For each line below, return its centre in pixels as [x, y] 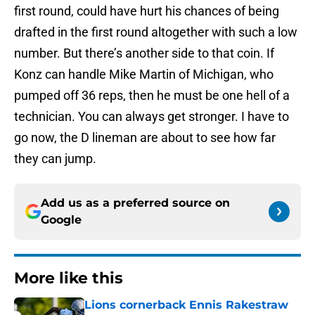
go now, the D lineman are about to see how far [145, 138]
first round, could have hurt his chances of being [147, 11]
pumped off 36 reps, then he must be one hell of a [152, 96]
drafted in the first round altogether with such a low [156, 32]
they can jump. [55, 159]
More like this [69, 278]
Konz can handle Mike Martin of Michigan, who [144, 75]
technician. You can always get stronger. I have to [152, 117]
